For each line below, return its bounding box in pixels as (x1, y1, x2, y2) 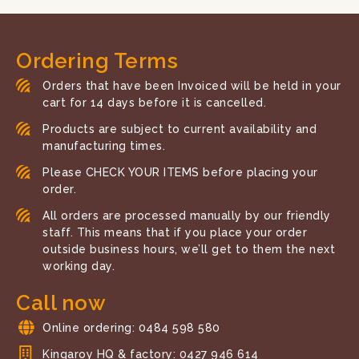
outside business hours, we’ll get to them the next (42, 243, 335, 256)
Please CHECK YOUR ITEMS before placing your (42, 166, 318, 179)
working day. (42, 260, 115, 273)
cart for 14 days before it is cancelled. (42, 96, 266, 110)
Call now (16, 291, 106, 316)
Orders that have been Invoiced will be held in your (42, 79, 341, 93)
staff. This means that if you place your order (42, 226, 307, 240)
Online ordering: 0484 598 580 (42, 321, 220, 335)
